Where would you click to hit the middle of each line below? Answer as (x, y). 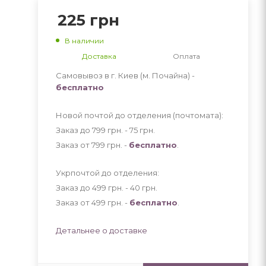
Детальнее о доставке (101, 230)
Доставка (99, 56)
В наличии (84, 40)
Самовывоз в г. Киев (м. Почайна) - (125, 75)
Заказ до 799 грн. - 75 (97, 130)
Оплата (187, 56)
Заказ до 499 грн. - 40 (99, 187)
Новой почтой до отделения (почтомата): (139, 115)
